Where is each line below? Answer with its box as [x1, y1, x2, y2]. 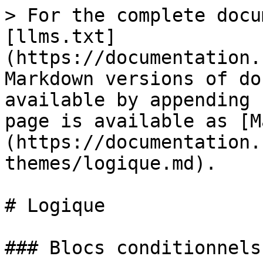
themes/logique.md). [5, 153, 217, 174]
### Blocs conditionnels [5, 237, 261, 258]
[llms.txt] [5, 26, 116, 47]
